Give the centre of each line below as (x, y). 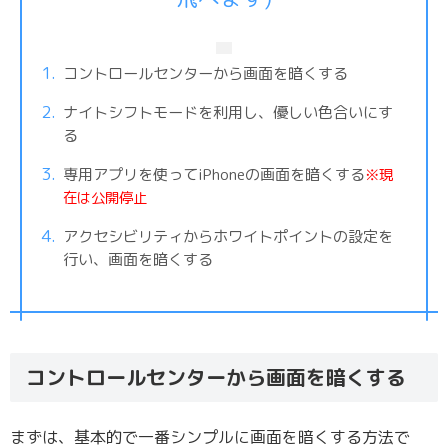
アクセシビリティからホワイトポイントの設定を (227, 236)
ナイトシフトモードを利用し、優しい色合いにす (227, 112)
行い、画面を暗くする (137, 259)
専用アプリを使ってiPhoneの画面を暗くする (213, 174)
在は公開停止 (104, 197)
